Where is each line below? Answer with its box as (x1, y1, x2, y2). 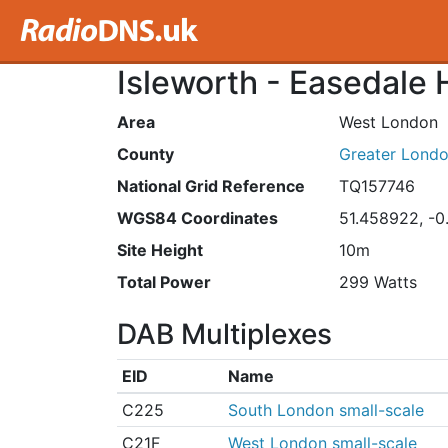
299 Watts (338, 272, 417, 292)
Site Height (117, 240, 203, 260)
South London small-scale (227, 400, 424, 420)
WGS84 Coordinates (117, 208, 278, 228)
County (117, 144, 174, 164)
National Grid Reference (117, 176, 305, 196)
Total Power (117, 272, 211, 292)
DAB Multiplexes (117, 317, 332, 351)
